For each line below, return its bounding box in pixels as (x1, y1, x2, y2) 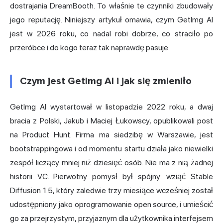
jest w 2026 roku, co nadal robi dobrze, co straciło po (10, 28, 213, 38)
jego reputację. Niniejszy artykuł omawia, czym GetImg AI (10, 14, 213, 24)
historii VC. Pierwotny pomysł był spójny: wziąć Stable (10, 171, 213, 181)
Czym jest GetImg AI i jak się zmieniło (20, 75, 192, 87)
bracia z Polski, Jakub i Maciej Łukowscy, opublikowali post (10, 115, 213, 125)
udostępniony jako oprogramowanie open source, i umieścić (10, 199, 213, 209)
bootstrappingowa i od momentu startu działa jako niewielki (10, 143, 213, 153)
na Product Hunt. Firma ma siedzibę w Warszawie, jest (10, 129, 213, 139)
